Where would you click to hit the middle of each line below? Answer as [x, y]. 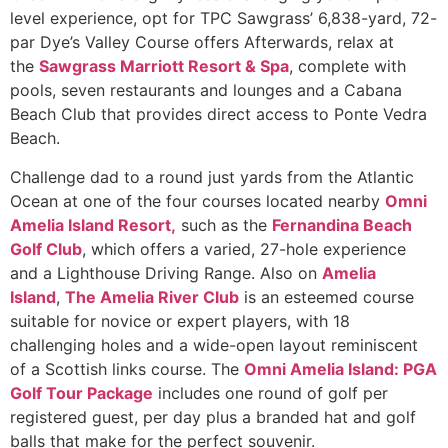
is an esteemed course [326, 296]
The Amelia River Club [152, 296]
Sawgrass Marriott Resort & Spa [164, 66]
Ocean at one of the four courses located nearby [197, 200]
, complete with [347, 66]
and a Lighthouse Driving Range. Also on [166, 272]
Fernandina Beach [342, 224]
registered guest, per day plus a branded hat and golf [213, 416]
